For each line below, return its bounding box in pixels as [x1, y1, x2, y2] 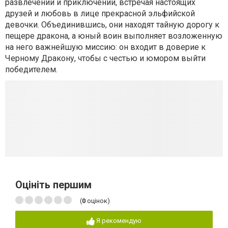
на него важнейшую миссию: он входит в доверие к [5, 42, 206, 52]
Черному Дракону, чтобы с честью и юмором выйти [5, 53, 206, 63]
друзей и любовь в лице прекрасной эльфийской [5, 9, 195, 18]
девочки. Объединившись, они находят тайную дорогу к [5, 20, 219, 30]
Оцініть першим [15, 179, 92, 191]
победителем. [5, 65, 58, 74]
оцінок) [85, 197, 110, 205]
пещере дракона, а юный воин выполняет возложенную [5, 31, 222, 41]
